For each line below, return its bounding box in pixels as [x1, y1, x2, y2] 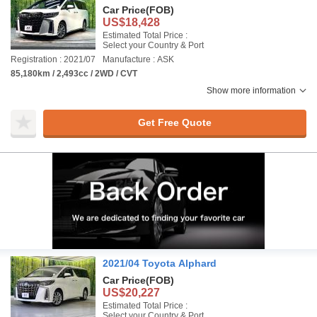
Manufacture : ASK [103, 54, 174, 64]
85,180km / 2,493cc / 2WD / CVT [11, 69, 137, 79]
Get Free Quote [137, 116, 212, 128]
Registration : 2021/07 [11, 54, 96, 64]
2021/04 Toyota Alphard [103, 258, 217, 269]
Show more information [207, 86, 296, 96]
